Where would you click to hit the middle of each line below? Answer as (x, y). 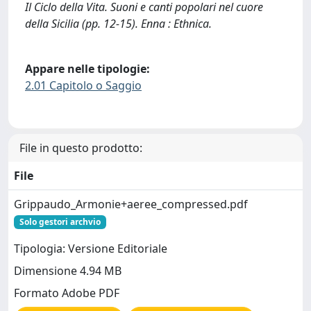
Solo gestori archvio (60, 221)
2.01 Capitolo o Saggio (83, 86)
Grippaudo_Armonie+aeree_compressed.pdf (131, 204)
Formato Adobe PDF (67, 293)
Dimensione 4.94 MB (68, 270)
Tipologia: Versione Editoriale (91, 248)
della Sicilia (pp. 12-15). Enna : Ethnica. (118, 23)
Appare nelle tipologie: (87, 69)
